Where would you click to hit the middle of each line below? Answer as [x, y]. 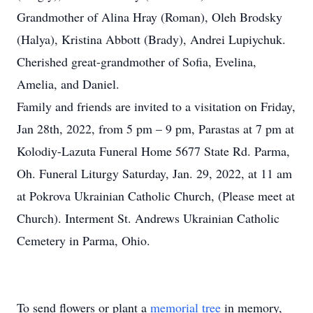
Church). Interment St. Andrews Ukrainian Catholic [148, 218]
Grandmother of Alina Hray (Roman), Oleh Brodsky [150, 17]
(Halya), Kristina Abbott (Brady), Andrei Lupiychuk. [151, 39]
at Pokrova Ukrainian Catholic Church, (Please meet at [156, 196]
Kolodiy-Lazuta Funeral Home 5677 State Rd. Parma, [153, 151]
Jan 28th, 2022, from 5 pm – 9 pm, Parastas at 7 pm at [155, 129]
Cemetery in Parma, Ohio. [83, 240]
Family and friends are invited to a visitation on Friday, [156, 106]
